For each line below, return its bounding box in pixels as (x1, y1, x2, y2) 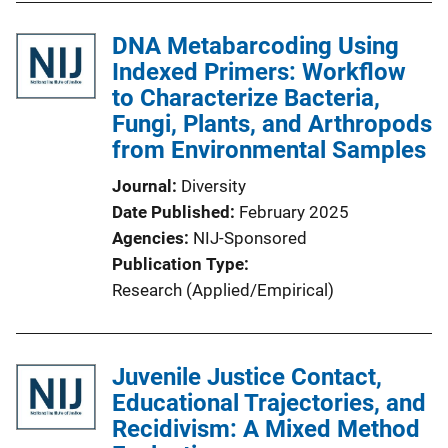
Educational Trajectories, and (112, 389, 426, 417)
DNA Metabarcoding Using (112, 32, 399, 60)
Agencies (112, 228, 184, 248)
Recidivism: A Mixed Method (112, 415, 420, 443)
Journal (112, 176, 172, 196)
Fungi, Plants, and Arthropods (112, 110, 432, 138)
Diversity (181, 176, 246, 196)
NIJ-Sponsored (193, 228, 307, 248)
